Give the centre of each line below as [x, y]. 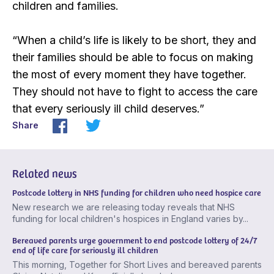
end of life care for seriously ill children [85, 250]
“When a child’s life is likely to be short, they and [134, 40]
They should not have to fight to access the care [135, 92]
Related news [45, 173]
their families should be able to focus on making [133, 57]
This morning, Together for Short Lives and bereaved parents [137, 265]
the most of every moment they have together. [129, 75]
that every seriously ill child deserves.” [108, 109]
